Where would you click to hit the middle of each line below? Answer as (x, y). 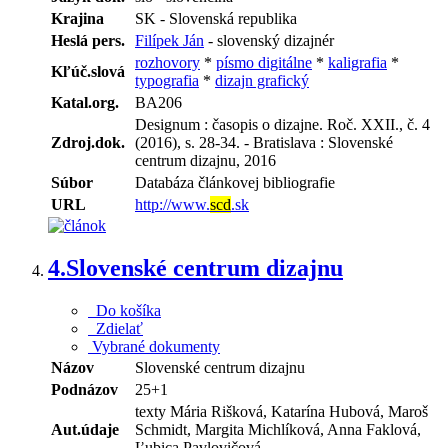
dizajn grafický (262, 81)
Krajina (77, 19)
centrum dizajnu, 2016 (205, 161)
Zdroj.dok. (88, 143)
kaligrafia (357, 63)
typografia (167, 81)
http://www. (172, 205)
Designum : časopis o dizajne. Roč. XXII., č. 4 (282, 125)
